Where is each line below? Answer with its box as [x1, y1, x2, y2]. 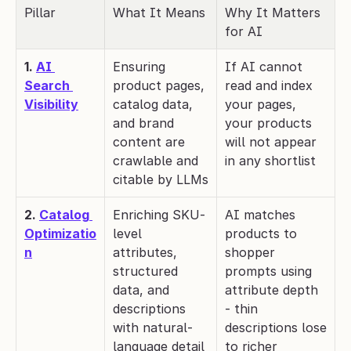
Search [24, 78, 70, 93]
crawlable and [113, 153, 198, 168]
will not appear [225, 134, 317, 150]
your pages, [225, 96, 296, 112]
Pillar [24, 5, 56, 20]
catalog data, [113, 96, 193, 112]
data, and [113, 282, 169, 298]
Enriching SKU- [113, 207, 205, 223]
